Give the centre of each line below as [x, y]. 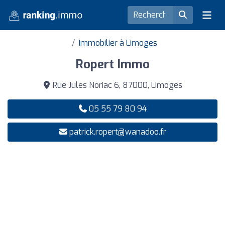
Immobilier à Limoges [118, 43]
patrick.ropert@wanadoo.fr [118, 132]
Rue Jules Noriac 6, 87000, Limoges [117, 85]
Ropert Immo [113, 64]
